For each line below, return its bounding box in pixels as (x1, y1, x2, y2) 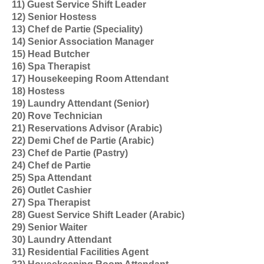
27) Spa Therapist (12, 197, 90, 207)
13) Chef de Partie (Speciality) (12, 24, 143, 34)
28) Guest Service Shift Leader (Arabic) (12, 210, 184, 220)
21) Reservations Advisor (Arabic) (12, 123, 162, 133)
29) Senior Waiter (12, 222, 87, 232)
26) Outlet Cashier (12, 185, 91, 195)
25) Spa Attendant (12, 173, 91, 183)
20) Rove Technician (12, 111, 103, 121)
